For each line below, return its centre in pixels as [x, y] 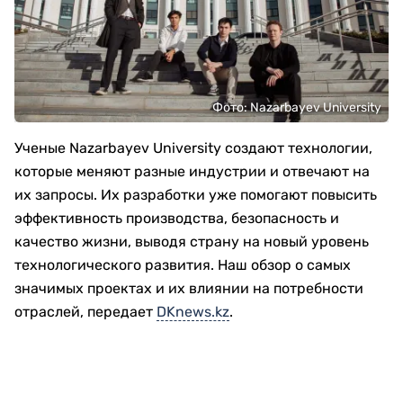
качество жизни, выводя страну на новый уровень [192, 242]
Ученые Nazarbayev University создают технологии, [193, 148]
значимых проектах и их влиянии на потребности [189, 288]
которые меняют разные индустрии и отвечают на [192, 171]
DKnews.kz [193, 312]
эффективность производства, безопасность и [177, 218]
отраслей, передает [85, 312]
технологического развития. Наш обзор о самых [183, 265]
